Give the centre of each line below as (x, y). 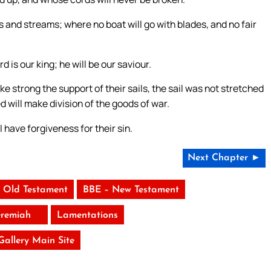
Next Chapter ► (224, 158)
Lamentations (88, 216)
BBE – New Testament (131, 190)
